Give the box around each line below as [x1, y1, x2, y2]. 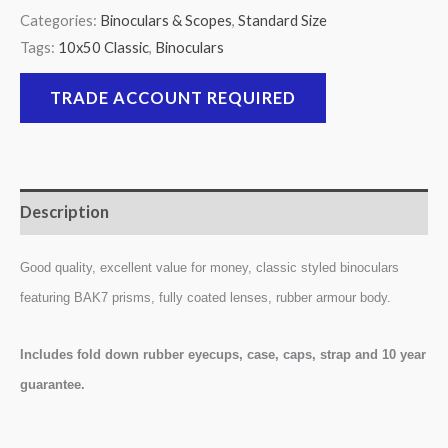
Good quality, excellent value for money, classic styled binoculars [20, 260, 399, 276]
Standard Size [238, 11, 327, 30]
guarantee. [20, 376, 85, 392]
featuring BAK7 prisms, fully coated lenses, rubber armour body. [20, 290, 391, 306]
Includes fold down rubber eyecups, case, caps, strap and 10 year [20, 346, 426, 362]
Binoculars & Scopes [100, 11, 232, 30]
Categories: [20, 11, 100, 30]
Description [20, 201, 109, 221]
